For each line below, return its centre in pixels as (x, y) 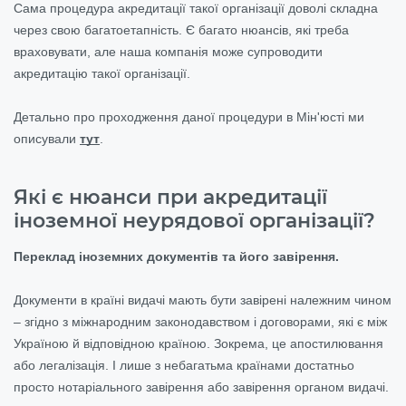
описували (47, 138)
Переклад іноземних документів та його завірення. (176, 256)
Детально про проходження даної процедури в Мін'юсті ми (189, 116)
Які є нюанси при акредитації (170, 197)
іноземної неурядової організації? (194, 220)
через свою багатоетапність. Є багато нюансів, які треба (181, 29)
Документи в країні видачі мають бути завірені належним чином (203, 300)
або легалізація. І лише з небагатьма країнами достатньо (184, 365)
